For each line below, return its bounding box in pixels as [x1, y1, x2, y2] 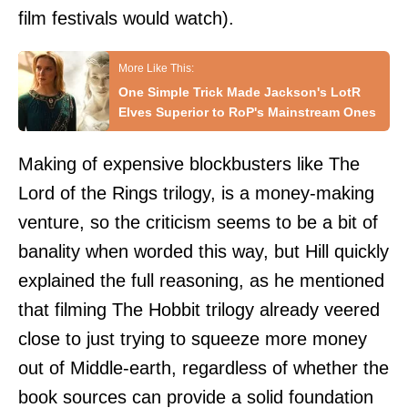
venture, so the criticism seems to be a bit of [18, 212, 378, 233]
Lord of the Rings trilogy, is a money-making [18, 183, 374, 204]
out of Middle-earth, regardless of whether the [18, 358, 389, 379]
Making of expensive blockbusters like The [18, 154, 360, 175]
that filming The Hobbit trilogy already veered [18, 300, 380, 321]
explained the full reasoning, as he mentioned [18, 270, 384, 291]
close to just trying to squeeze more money [18, 329, 367, 350]
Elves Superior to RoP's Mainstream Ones [118, 105, 376, 120]
